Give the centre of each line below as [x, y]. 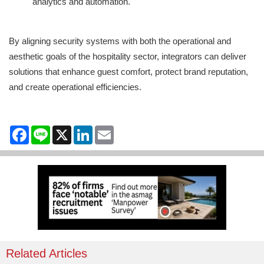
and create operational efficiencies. [75, 87]
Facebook [48, 130]
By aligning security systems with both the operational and [120, 41]
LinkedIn [109, 130]
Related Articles [47, 254]
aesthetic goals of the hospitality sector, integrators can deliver [128, 57]
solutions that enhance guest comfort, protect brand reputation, [128, 72]
